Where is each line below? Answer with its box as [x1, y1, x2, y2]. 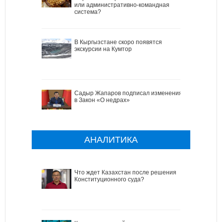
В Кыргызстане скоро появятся [74, 38, 162, 46]
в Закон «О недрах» [74, 96, 130, 104]
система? [74, 8, 101, 15]
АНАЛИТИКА [84, 134, 138, 145]
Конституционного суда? [74, 175, 144, 183]
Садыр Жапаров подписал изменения [74, 89, 182, 97]
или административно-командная [74, 1, 169, 8]
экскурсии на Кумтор [74, 45, 132, 53]
